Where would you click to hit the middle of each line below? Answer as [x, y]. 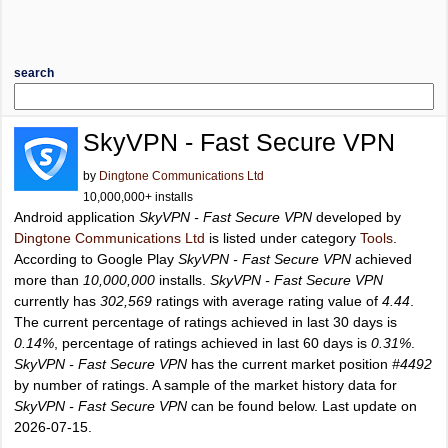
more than [48, 280]
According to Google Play [96, 259]
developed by [356, 217]
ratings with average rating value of [267, 301]
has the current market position [289, 364]
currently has [57, 301]
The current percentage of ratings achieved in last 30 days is [205, 322]
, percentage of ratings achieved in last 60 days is [212, 343]
